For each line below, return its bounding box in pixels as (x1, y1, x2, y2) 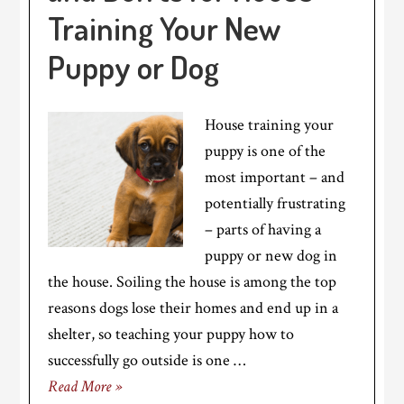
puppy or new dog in (205, 245, 338, 266)
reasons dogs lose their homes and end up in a (48, 298, 339, 318)
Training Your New (48, 7, 282, 49)
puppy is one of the (205, 141, 326, 161)
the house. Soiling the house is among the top (48, 271, 337, 292)
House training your (205, 115, 335, 135)
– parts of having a (205, 219, 322, 240)
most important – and (205, 167, 345, 188)
